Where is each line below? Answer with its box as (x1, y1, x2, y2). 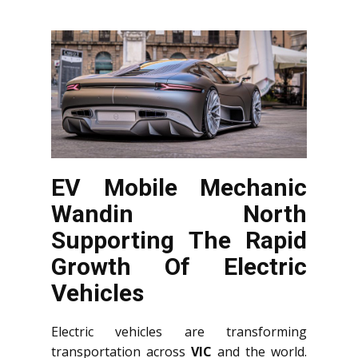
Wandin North (51, 200, 307, 229)
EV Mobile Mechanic (51, 173, 307, 202)
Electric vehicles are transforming (51, 323, 307, 341)
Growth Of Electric (51, 253, 307, 281)
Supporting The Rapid (51, 226, 307, 255)
